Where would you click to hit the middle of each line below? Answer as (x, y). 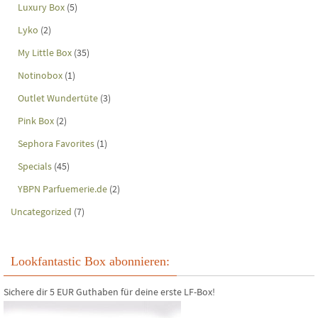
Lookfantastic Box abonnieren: (90, 261)
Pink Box (36, 120)
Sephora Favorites (56, 143)
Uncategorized (41, 211)
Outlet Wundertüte (58, 98)
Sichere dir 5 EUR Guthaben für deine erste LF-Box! (109, 291)
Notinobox (40, 75)
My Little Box (45, 52)
